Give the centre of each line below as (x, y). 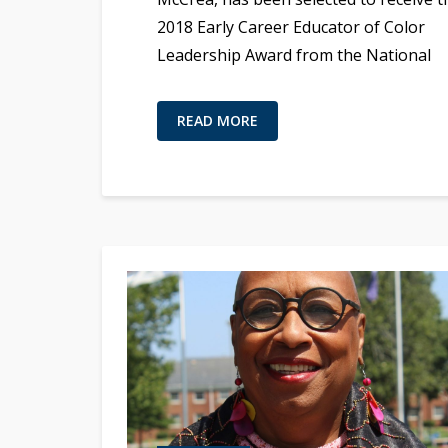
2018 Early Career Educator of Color (291, 26)
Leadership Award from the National (294, 54)
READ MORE (217, 120)
